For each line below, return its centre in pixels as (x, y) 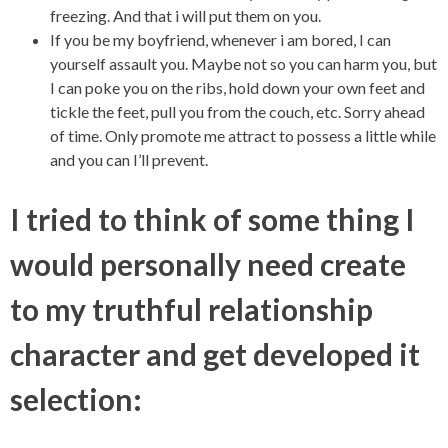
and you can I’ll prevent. (129, 159)
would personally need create (208, 263)
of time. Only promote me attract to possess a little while (243, 135)
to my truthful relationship (191, 308)
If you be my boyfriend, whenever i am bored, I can (220, 39)
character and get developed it (215, 353)
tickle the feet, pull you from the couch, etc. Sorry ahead (237, 111)
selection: (76, 398)
